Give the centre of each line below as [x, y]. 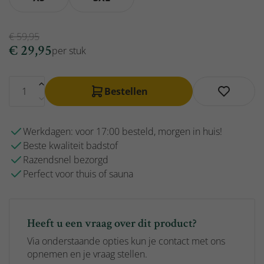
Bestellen [126, 91]
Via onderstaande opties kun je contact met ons [126, 241]
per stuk [69, 50]
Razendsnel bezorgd [66, 159]
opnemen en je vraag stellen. [87, 254]
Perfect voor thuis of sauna [78, 174]
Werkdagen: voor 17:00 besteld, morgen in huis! [123, 131]
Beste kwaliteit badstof [70, 145]
